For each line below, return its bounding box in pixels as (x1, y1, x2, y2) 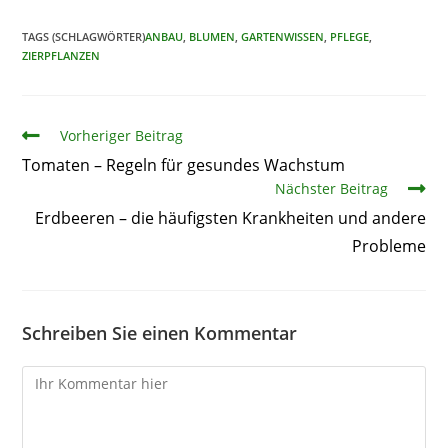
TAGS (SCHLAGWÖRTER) (22, 28, 146, 44)
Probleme (351, 234, 426, 257)
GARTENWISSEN (241, 28, 325, 44)
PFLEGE (330, 28, 370, 44)
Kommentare (21, 367, 109, 387)
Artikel (21, 124, 65, 144)
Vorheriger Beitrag (60, 125, 184, 145)
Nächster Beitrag (274, 178, 388, 198)
